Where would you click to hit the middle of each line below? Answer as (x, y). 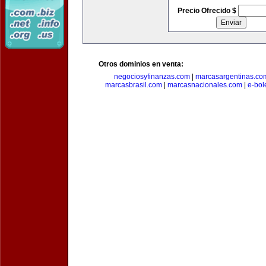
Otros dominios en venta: (141, 64)
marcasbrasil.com (133, 85)
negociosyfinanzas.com (152, 77)
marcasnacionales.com (205, 85)
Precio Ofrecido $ (208, 11)
